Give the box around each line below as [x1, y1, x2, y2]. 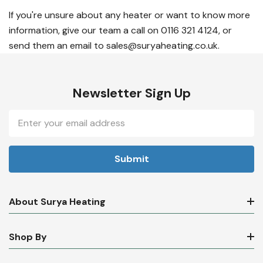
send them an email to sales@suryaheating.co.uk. [9, 39, 220, 52]
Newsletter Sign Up [72, 84, 191, 102]
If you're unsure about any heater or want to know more [9, 8, 250, 21]
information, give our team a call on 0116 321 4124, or [9, 23, 232, 36]
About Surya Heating [9, 195, 106, 208]
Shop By [9, 230, 47, 243]
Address [9, 124, 49, 137]
